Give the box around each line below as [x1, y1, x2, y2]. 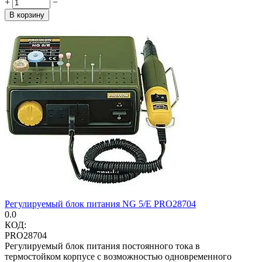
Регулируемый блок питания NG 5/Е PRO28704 [5, 198, 196, 209]
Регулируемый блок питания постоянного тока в [5, 240, 200, 251]
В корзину [9, 10, 44, 19]
